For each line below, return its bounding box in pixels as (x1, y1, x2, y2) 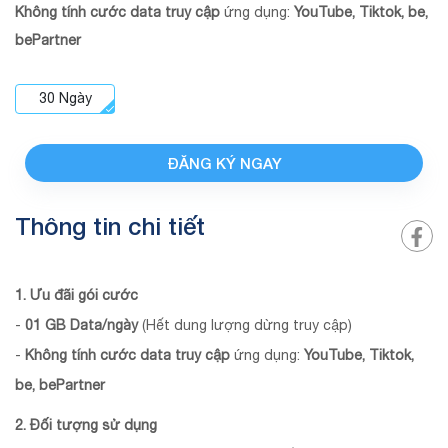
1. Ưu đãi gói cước (15, 286, 138, 303)
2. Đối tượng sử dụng (15, 416, 157, 433)
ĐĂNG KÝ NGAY (166, 153, 282, 172)
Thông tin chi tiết (15, 211, 205, 240)
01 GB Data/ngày (25, 316, 138, 333)
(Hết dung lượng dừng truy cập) (138, 316, 356, 333)
